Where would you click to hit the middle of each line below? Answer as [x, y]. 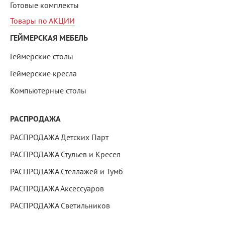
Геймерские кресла [43, 74]
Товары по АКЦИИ [42, 21]
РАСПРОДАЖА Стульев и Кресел [65, 154]
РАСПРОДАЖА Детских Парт [59, 137]
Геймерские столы [42, 57]
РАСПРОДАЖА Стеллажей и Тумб [67, 172]
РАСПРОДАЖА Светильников [60, 206]
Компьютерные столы [48, 91]
